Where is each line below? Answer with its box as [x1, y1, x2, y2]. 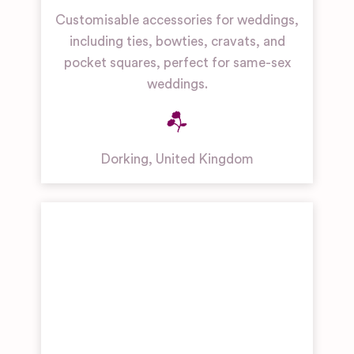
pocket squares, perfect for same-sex [63, 56, 291, 70]
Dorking [100, 153, 149, 167]
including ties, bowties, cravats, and [69, 35, 285, 49]
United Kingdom [156, 153, 254, 167]
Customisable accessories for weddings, [55, 13, 299, 28]
